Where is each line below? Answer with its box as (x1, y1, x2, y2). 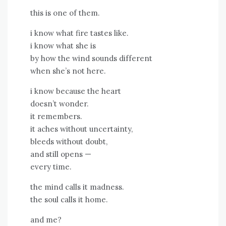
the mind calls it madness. (30, 182, 124, 192)
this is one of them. (30, 8, 100, 18)
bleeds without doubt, (30, 137, 107, 147)
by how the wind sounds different (30, 53, 152, 64)
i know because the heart (30, 86, 121, 96)
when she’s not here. (30, 66, 106, 76)
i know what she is (30, 41, 96, 51)
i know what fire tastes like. (30, 28, 129, 38)
